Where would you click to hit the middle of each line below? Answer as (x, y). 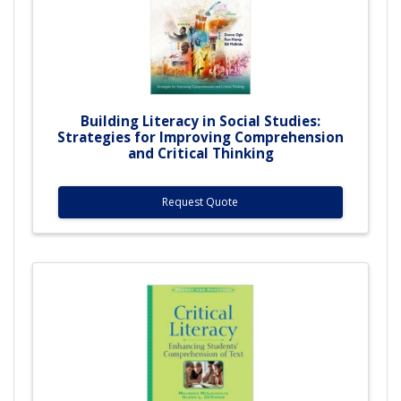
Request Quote (200, 201)
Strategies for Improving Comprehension (200, 137)
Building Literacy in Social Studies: (200, 120)
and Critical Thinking (200, 153)
